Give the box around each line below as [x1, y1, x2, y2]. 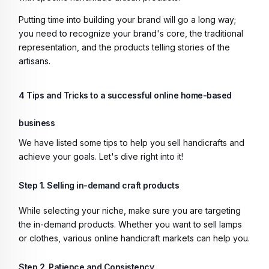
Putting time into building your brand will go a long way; [19, 14, 236, 25]
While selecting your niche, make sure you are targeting [19, 205, 241, 216]
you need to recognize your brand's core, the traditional [19, 28, 243, 38]
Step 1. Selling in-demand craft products [19, 180, 181, 190]
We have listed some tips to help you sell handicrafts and [19, 137, 244, 148]
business [19, 117, 57, 128]
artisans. [19, 55, 50, 66]
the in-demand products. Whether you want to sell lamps [19, 219, 242, 229]
